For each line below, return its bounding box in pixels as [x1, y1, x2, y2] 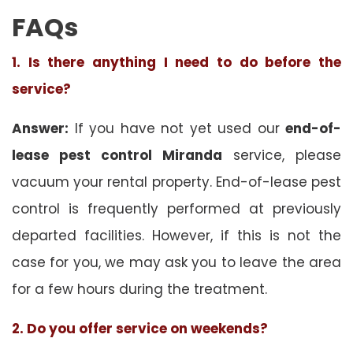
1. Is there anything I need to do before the [12, 52, 341, 72]
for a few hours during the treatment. [12, 279, 267, 299]
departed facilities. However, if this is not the [12, 225, 341, 245]
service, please [222, 145, 341, 165]
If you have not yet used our [69, 118, 285, 138]
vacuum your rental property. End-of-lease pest [12, 172, 341, 191]
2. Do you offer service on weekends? [12, 318, 268, 338]
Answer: [12, 118, 69, 138]
